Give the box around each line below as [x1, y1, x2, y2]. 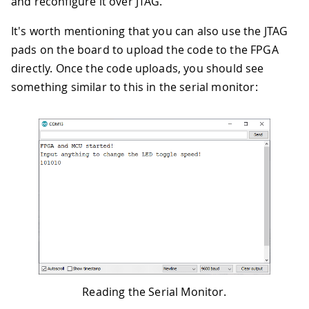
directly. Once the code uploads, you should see [11, 60, 264, 76]
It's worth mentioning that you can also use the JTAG [11, 23, 288, 39]
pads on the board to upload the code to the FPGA [11, 41, 279, 57]
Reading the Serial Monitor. [82, 284, 227, 300]
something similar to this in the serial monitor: [11, 79, 258, 94]
